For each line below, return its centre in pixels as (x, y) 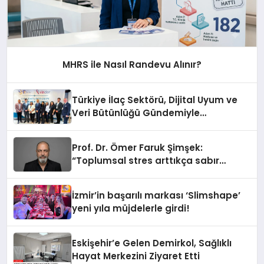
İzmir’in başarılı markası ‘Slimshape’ (156, 195)
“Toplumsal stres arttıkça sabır (146, 160)
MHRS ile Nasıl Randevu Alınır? (132, 64)
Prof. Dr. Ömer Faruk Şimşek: (138, 147)
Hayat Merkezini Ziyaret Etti (136, 256)
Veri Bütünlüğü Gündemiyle (136, 113)
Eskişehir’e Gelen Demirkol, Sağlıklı (152, 243)
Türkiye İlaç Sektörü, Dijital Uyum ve (155, 100)
